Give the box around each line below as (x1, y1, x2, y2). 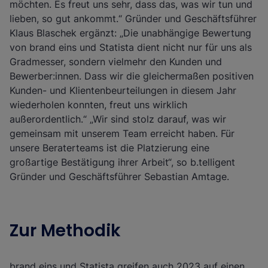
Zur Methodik (10, 219, 121, 242)
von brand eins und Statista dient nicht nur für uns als (10, 41, 252, 53)
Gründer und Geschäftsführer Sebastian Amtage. (10, 170, 229, 182)
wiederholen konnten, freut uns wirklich (10, 99, 187, 111)
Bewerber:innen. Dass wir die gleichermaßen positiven (10, 70, 254, 82)
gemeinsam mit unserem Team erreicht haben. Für (10, 127, 234, 139)
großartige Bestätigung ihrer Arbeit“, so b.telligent (10, 156, 235, 168)
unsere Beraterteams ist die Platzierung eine (10, 142, 209, 154)
